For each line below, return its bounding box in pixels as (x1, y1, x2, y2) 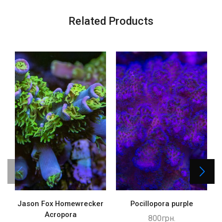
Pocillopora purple (130, 199, 193, 208)
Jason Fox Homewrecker (17, 199, 104, 208)
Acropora (44, 210, 77, 219)
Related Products (68, 14, 154, 27)
